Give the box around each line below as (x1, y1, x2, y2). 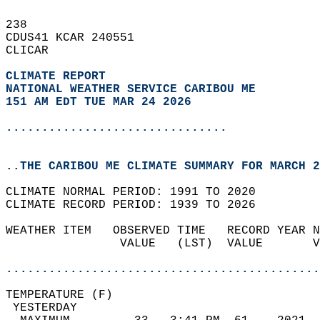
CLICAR (6, 44, 63, 57)
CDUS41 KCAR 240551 (6, 31, 149, 44)
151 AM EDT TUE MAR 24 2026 (6, 96, 191, 109)
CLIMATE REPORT (6, 70, 113, 83)
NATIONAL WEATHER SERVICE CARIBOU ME (6, 83, 256, 96)
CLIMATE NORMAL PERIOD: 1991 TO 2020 (6, 186, 270, 199)
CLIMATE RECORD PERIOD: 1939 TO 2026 (6, 199, 270, 211)
